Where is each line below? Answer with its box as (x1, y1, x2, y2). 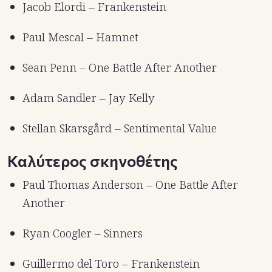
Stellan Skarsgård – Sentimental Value (22, 120, 217, 137)
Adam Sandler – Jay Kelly (22, 90, 155, 106)
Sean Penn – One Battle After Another (22, 59, 217, 76)
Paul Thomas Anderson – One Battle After (22, 177, 238, 193)
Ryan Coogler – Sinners (22, 225, 143, 242)
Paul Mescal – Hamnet (22, 29, 138, 46)
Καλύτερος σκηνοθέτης (7, 151, 178, 171)
